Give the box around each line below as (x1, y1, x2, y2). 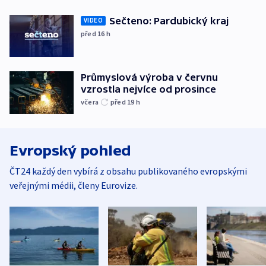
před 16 (81, 28, 106, 38)
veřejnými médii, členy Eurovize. (9, 179, 138, 191)
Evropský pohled (9, 142, 131, 159)
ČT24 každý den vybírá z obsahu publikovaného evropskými (9, 164, 247, 177)
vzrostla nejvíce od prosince (81, 84, 216, 95)
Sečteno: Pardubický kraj (109, 15, 229, 26)
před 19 (110, 97, 136, 107)
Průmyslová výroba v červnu (81, 72, 218, 83)
